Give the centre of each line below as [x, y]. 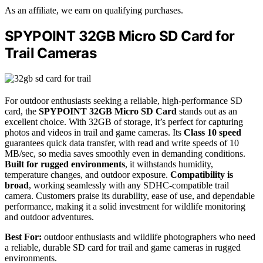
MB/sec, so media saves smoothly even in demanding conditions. [125, 154]
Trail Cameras [51, 53]
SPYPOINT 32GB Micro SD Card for [120, 36]
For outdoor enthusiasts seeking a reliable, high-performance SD [124, 101]
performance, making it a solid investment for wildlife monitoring [125, 207]
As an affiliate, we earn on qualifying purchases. [94, 11]
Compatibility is [202, 175]
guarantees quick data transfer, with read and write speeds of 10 [122, 143]
